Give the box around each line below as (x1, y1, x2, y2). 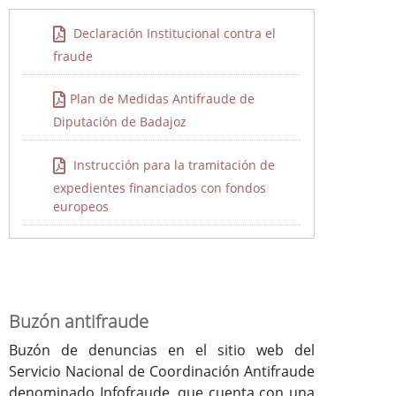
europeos (53, 197, 110, 215)
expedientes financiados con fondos (53, 179, 267, 196)
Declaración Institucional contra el (70, 24, 277, 42)
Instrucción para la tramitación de (70, 156, 276, 173)
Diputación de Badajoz (53, 113, 187, 131)
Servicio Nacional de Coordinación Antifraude (9, 362, 315, 382)
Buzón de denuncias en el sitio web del (9, 340, 315, 361)
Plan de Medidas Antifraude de (70, 90, 255, 108)
